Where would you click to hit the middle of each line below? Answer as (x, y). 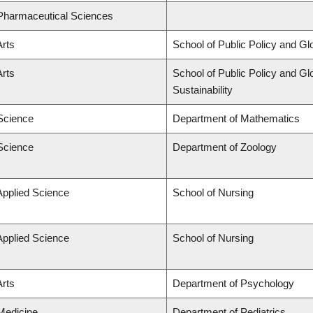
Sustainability (203, 90)
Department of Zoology (225, 147)
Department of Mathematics (236, 119)
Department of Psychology (233, 284)
